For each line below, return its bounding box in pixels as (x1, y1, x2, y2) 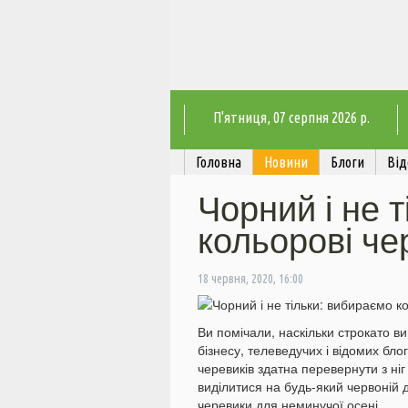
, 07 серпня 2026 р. (266, 109, 370, 127)
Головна (196, 154, 241, 171)
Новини (264, 154, 308, 171)
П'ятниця (212, 109, 267, 127)
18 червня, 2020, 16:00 (198, 271, 303, 287)
